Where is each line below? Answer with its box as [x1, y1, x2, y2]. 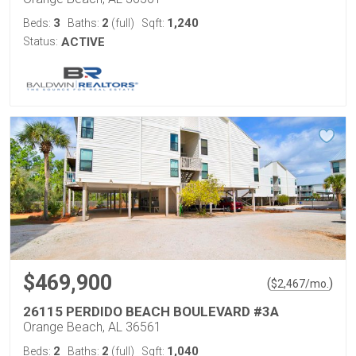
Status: [23, 35, 58, 48]
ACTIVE [61, 35, 105, 49]
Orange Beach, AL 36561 [23, 319, 161, 335]
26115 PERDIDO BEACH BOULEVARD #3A [23, 304, 279, 319]
